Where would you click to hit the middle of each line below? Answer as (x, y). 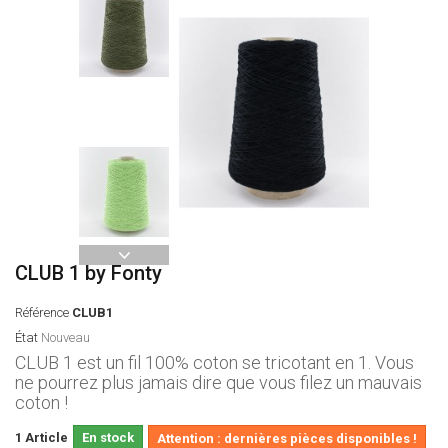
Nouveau (65, 337)
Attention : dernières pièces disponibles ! (287, 438)
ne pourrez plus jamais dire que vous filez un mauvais (218, 382)
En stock (108, 437)
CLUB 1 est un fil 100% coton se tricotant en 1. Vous (214, 362)
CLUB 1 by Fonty (88, 272)
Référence (42, 312)
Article (46, 437)
